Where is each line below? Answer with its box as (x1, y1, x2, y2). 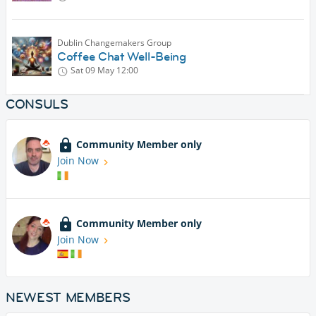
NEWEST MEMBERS (6, 289, 130, 306)
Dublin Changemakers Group (57, 37, 171, 49)
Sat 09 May (71, 64, 114, 77)
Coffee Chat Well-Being (57, 49, 186, 65)
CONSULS (6, 96, 68, 113)
